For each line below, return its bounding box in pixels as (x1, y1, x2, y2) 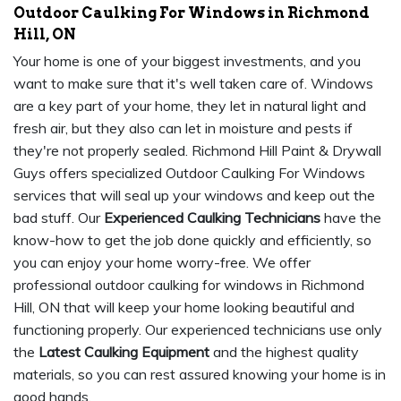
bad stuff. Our (13, 209, 104, 227)
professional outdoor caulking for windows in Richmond (13, 276, 364, 294)
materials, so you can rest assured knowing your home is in (13, 365, 386, 384)
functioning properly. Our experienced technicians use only (13, 320, 382, 339)
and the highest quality (209, 343, 359, 362)
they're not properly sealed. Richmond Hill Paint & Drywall (13, 141, 381, 160)
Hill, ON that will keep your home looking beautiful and (13, 298, 354, 317)
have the (320, 209, 381, 227)
